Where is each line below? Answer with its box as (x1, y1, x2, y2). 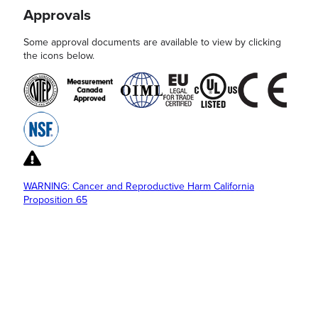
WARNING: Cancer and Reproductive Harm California (23, 180, 254, 192)
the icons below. (23, 49, 94, 62)
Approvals (23, 6, 91, 25)
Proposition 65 (23, 193, 87, 206)
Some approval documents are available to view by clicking (23, 35, 281, 48)
